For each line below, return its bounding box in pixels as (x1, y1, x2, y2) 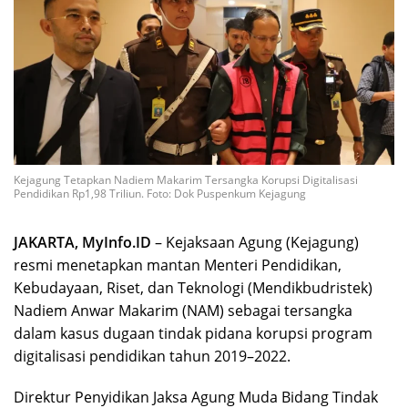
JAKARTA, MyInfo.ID (14, 232, 151, 253)
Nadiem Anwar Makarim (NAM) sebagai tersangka (14, 301, 352, 321)
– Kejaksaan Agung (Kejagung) (151, 232, 359, 253)
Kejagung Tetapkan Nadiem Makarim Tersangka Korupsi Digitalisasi (14, 172, 358, 189)
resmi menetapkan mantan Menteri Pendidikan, (14, 255, 342, 276)
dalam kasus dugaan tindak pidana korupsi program (14, 323, 372, 344)
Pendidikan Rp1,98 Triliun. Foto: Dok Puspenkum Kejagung (14, 186, 306, 202)
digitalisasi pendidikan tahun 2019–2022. (14, 346, 291, 367)
